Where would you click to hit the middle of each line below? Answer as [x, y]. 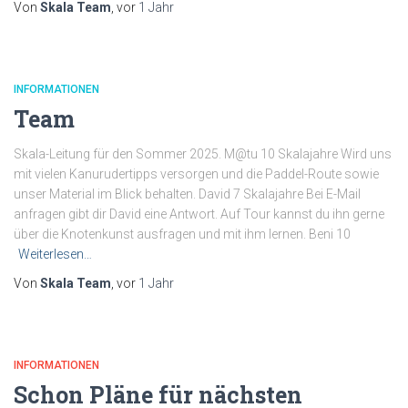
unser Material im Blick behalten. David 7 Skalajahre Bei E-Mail [187, 194]
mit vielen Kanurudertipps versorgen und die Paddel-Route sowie [196, 174]
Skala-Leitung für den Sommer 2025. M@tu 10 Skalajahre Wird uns [203, 154]
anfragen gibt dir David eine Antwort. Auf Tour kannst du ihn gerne [199, 214]
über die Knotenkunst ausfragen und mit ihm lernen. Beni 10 [182, 234]
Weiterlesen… [55, 254]
